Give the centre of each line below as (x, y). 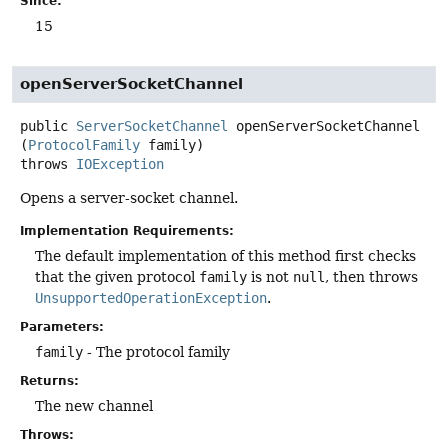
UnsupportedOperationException (151, 297)
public (44, 125)
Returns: (49, 380)
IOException (120, 163)
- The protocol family (156, 351)
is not (270, 276)
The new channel (94, 405)
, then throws (371, 276)
